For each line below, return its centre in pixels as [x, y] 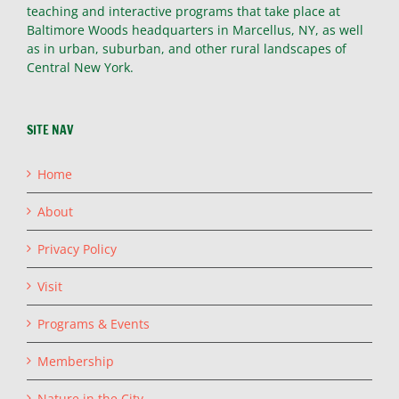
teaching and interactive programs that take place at [183, 11]
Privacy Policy [77, 248]
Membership [76, 361]
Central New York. [80, 67]
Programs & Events [94, 323]
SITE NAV [50, 130]
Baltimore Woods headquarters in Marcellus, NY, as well [195, 29]
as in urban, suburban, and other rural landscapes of [187, 48]
